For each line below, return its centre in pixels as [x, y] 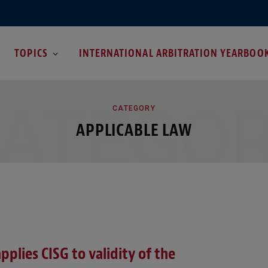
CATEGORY [134, 108]
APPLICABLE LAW [134, 130]
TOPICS [31, 53]
